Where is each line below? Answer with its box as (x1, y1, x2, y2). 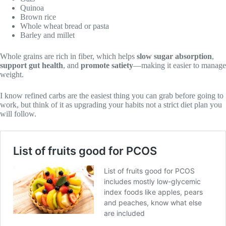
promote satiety (81, 61, 133, 70)
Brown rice (20, 13, 56, 22)
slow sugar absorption (137, 52, 212, 61)
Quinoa (20, 4, 44, 13)
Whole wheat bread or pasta (20, 22, 109, 31)
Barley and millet (20, 31, 75, 40)
